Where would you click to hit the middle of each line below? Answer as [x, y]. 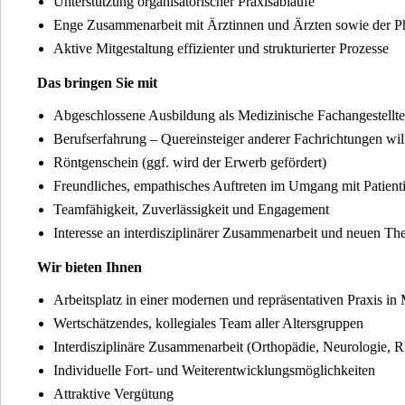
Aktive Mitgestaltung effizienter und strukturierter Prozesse [221, 48]
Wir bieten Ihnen [89, 267]
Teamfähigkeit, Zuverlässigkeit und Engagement [191, 209]
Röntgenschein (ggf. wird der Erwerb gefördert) [189, 162]
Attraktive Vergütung [113, 394]
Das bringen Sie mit [97, 83]
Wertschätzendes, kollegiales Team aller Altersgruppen [208, 323]
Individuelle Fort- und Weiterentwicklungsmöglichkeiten [214, 370]
